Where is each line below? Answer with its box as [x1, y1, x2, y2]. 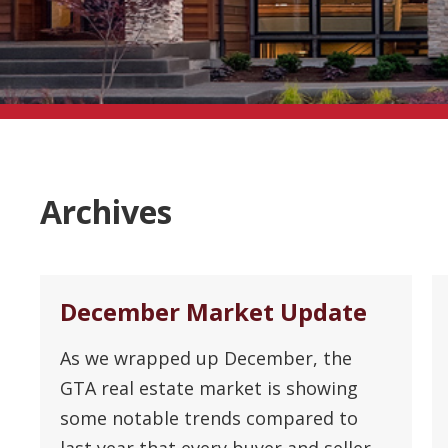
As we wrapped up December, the [60, 345, 353, 370]
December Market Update [60, 294, 368, 328]
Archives [40, 190, 173, 234]
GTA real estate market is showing [60, 375, 359, 400]
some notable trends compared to [60, 405, 359, 430]
